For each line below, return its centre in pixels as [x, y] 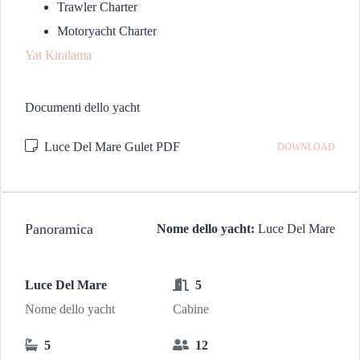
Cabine [190, 309]
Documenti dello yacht [82, 107]
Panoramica [59, 229]
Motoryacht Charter [107, 31]
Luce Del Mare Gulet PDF [110, 147]
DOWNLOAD [306, 147]
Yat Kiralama [58, 55]
